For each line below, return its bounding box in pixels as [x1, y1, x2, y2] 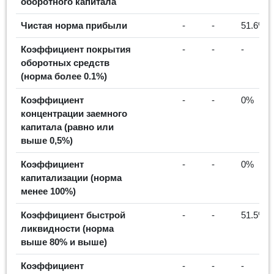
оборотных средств [21, 57, 109, 68]
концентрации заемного [21, 108, 127, 119]
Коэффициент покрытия [21, 43, 131, 54]
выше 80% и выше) [21, 236, 107, 247]
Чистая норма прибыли [21, 20, 127, 31]
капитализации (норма [21, 172, 122, 183]
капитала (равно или [21, 121, 114, 132]
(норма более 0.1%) [21, 70, 107, 81]
